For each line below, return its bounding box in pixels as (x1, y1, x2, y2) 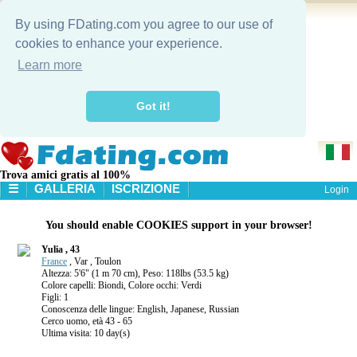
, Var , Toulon (67, 256, 121, 268)
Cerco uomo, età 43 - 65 (41, 316, 132, 328)
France (41, 256, 67, 268)
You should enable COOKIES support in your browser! (45, 219, 312, 231)
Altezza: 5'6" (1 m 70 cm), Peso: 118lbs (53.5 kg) (41, 268, 229, 280)
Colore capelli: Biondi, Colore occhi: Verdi (41, 280, 202, 292)
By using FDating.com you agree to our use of (15, 18, 273, 32)
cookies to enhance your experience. (15, 37, 223, 51)
